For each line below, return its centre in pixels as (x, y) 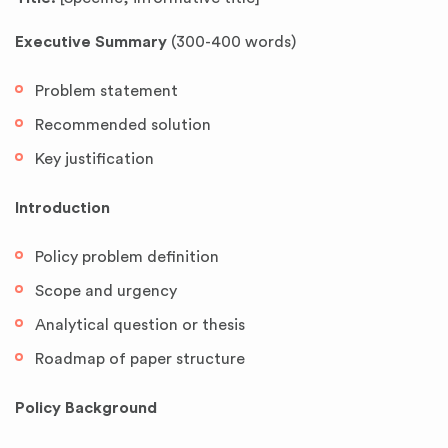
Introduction (62, 208)
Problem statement (106, 91)
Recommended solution (123, 125)
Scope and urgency (106, 291)
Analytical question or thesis (140, 325)
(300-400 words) (231, 42)
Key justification (94, 159)
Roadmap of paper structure (140, 359)
